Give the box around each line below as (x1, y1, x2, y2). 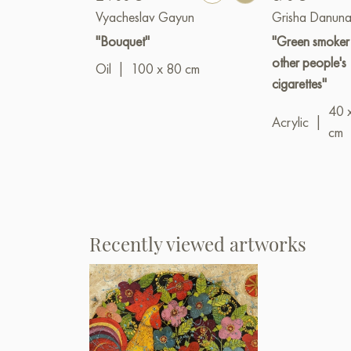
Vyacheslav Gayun (96, 8, 194, 27)
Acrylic (272, 112, 309, 131)
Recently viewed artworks (89, 231, 306, 256)
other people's (272, 53, 347, 72)
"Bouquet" (96, 32, 150, 51)
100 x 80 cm (131, 60, 200, 78)
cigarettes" (272, 74, 327, 93)
